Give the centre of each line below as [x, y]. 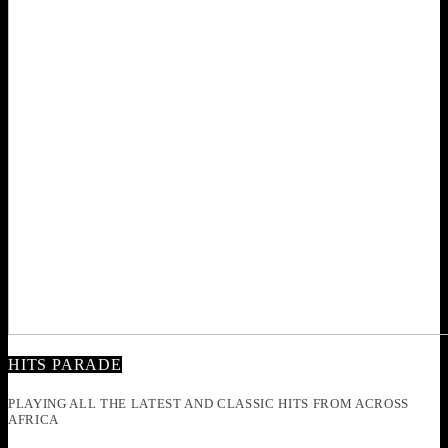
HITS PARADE [65, 365]
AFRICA [33, 420]
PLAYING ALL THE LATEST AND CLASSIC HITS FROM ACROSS [208, 404]
